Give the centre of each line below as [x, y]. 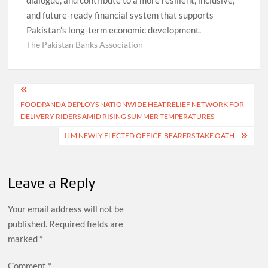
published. [28, 224]
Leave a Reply [52, 183]
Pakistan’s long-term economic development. [114, 30]
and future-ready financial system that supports [120, 15]
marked [24, 239]
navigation [49, 112]
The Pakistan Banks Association [85, 44]
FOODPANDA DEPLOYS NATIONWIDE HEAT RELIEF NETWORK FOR [133, 105]
